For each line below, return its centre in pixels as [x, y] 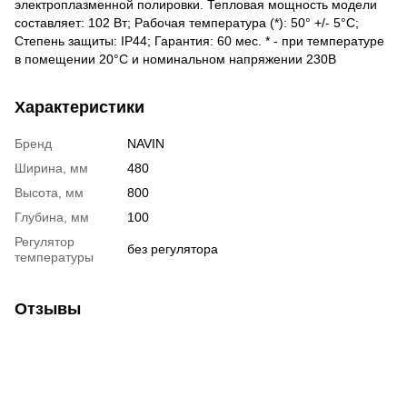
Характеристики [79, 107]
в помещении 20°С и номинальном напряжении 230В [175, 59]
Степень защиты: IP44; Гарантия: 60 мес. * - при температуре [199, 40]
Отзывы [48, 308]
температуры [54, 257]
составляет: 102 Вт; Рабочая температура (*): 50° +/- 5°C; [187, 22]
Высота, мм [49, 192]
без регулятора [173, 248]
